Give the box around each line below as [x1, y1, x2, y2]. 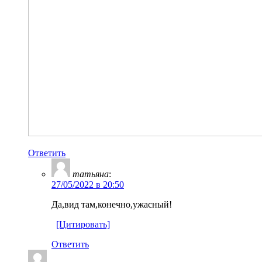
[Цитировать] [56, 219, 110, 229]
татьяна [73, 168, 109, 179]
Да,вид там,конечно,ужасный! [51, 199, 172, 209]
